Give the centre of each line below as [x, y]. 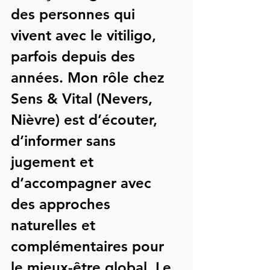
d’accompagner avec [83, 183]
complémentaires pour [89, 246]
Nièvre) [35, 119]
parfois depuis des [75, 56]
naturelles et [55, 225]
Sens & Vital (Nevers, [84, 98]
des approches [63, 204]
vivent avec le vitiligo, [86, 35]
